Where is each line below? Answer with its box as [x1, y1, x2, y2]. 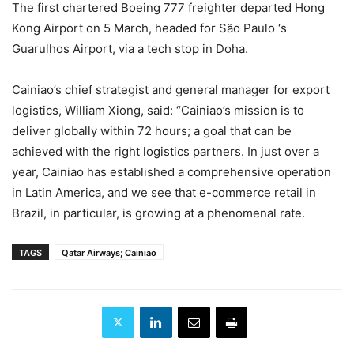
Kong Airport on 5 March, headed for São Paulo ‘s [12, 20, 287, 36]
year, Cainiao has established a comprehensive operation [12, 164, 331, 179]
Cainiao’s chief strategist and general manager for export [12, 81, 330, 97]
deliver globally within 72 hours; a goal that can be [12, 122, 292, 138]
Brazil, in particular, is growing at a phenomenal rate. [12, 205, 305, 220]
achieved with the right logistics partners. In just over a [12, 143, 319, 159]
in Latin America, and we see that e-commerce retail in [12, 184, 316, 200]
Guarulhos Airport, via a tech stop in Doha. [12, 40, 248, 56]
